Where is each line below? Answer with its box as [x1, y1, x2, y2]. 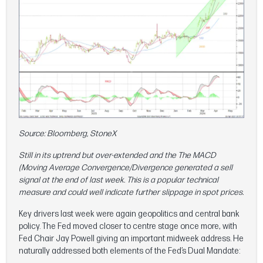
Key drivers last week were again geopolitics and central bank [19, 208, 240, 219]
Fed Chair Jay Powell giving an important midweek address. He [19, 233, 244, 244]
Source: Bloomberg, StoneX [19, 128, 116, 139]
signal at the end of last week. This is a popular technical [19, 174, 218, 185]
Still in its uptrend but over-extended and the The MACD [19, 150, 216, 160]
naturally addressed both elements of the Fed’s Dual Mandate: [19, 245, 240, 256]
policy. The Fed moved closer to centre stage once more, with [19, 221, 237, 231]
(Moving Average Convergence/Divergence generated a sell [19, 162, 232, 173]
